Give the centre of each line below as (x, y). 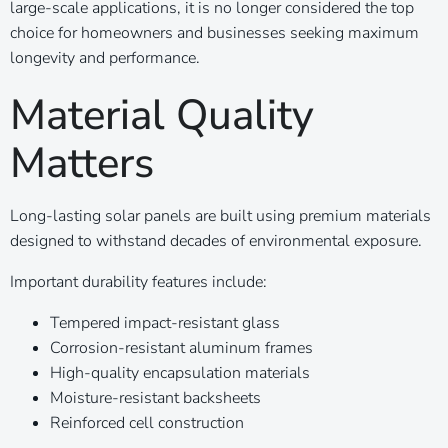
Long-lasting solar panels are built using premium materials (220, 215)
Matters (82, 163)
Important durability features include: (138, 281)
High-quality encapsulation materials (180, 372)
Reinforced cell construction (147, 422)
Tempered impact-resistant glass (165, 322)
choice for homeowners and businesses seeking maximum (214, 32)
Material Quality (162, 115)
